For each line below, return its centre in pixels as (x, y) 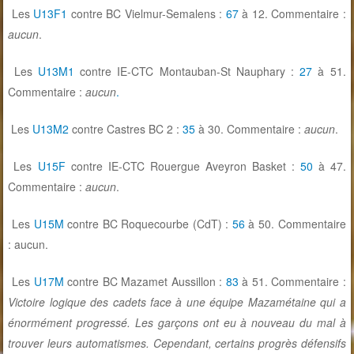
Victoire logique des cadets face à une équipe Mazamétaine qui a (177, 302)
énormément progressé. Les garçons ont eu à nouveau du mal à (177, 323)
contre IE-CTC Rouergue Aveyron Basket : (183, 166)
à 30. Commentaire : (250, 129)
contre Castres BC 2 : (126, 129)
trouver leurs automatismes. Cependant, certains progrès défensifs (177, 343)
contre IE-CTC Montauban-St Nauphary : (190, 72)
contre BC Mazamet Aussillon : (145, 282)
